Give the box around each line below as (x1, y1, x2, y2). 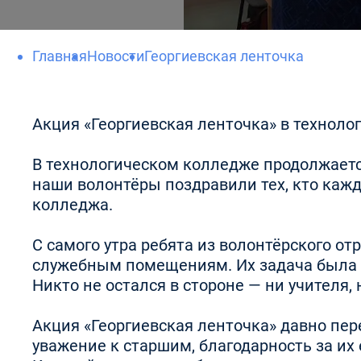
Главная (32, 48, 87, 64)
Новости (87, 48, 144, 64)
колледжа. (32, 195, 117, 214)
